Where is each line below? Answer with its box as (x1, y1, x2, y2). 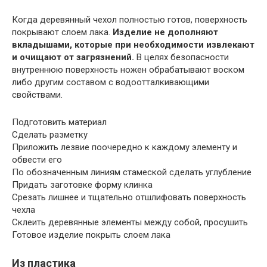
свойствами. (12, 89, 63, 100)
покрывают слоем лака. (12, 26, 113, 38)
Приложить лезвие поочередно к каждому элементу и (12, 141, 237, 153)
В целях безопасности (134, 51, 229, 63)
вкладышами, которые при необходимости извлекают (12, 39, 254, 50)
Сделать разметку (12, 129, 88, 140)
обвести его (12, 154, 62, 165)
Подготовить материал (12, 116, 107, 128)
